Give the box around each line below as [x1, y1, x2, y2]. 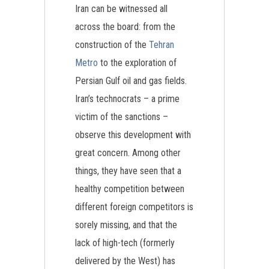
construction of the [75, 39, 149, 50]
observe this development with [75, 129, 191, 141]
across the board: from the [75, 21, 175, 32]
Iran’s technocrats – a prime [75, 93, 180, 104]
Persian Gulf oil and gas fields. [75, 75, 187, 86]
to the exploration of [98, 57, 177, 68]
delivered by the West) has [75, 255, 175, 267]
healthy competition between [75, 183, 184, 195]
